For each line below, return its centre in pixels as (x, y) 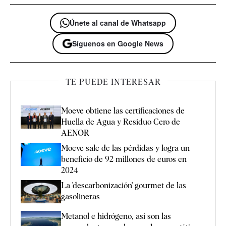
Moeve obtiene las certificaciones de (123, 111)
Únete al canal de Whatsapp (118, 23)
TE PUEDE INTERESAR (113, 82)
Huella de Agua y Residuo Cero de (121, 122)
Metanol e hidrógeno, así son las (116, 216)
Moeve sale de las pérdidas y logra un (125, 148)
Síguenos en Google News (118, 44)
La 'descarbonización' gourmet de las (124, 186)
